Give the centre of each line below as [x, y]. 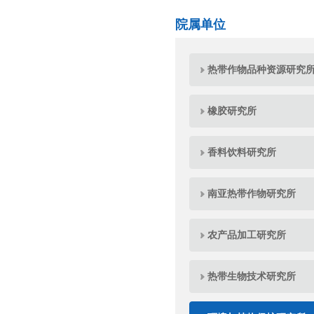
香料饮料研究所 [242, 152]
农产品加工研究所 [247, 235]
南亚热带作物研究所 [252, 193]
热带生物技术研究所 [252, 276]
